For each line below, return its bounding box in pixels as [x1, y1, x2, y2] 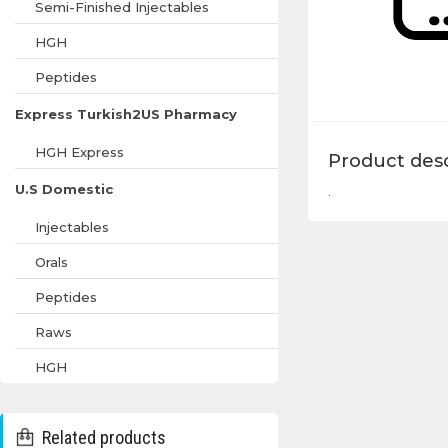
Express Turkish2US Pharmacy [15, 106, 237, 122]
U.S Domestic [15, 181, 113, 197]
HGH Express [35, 144, 124, 160]
